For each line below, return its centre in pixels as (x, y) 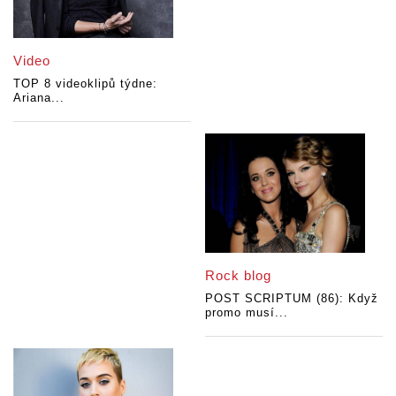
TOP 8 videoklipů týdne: (85, 83)
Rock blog (239, 275)
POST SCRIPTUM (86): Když (292, 298)
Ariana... (39, 97)
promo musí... (247, 312)
